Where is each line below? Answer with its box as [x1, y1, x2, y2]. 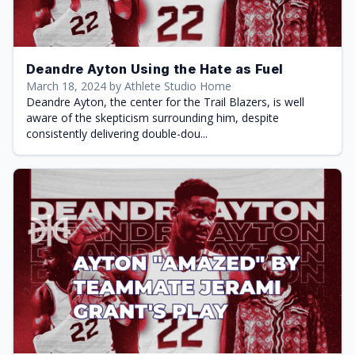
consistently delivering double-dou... [26, 125, 208, 141]
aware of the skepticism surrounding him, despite [26, 109, 279, 125]
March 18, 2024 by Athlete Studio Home [26, 78, 231, 94]
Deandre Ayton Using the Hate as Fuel [26, 60, 284, 77]
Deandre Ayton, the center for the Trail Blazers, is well [26, 94, 304, 109]
